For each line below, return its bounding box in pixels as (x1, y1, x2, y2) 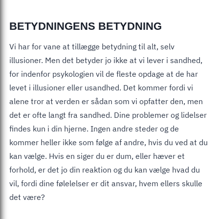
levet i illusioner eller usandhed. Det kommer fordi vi (9, 82, 193, 92)
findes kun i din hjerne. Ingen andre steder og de (9, 123, 179, 133)
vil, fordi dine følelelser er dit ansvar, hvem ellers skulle (9, 178, 202, 188)
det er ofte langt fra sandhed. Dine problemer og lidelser (9, 109, 207, 120)
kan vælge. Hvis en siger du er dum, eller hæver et (9, 151, 185, 161)
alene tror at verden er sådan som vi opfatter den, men (9, 96, 203, 106)
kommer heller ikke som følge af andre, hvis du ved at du (9, 137, 208, 147)
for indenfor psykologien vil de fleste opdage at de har (9, 68, 198, 79)
